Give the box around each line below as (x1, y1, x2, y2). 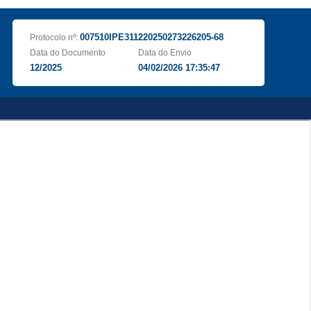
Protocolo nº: (29, 33, 80, 42)
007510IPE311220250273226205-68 (79, 32, 224, 42)
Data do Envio (138, 48, 192, 58)
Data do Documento (29, 48, 106, 58)
